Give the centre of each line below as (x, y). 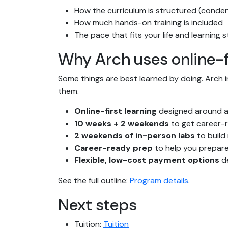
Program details (159, 181)
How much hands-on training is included (149, 23)
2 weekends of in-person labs (135, 136)
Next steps (97, 205)
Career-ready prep (113, 148)
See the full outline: (94, 181)
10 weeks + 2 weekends (122, 124)
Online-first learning (116, 111)
